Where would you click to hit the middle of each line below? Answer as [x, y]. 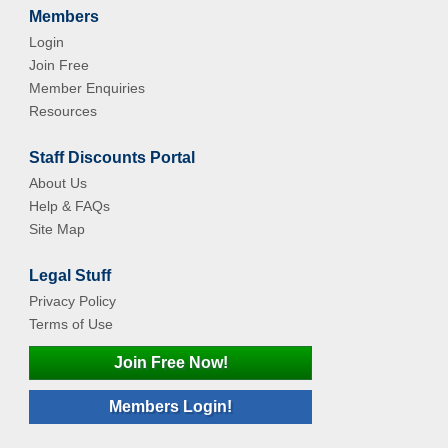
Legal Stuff [70, 275]
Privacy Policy [73, 301]
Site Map [57, 229]
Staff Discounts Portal [112, 157]
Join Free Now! [170, 362]
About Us [58, 183]
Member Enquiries [87, 88]
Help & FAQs [70, 206]
